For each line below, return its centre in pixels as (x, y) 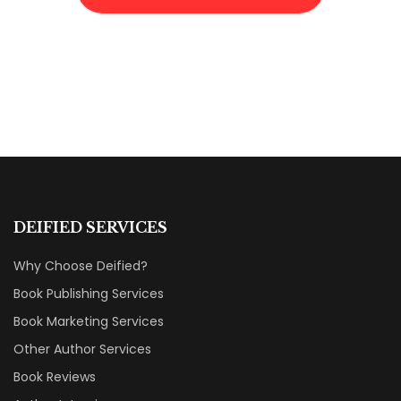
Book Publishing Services (89, 293)
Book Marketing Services (89, 321)
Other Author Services (82, 349)
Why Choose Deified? (81, 265)
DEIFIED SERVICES (90, 227)
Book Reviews (55, 376)
